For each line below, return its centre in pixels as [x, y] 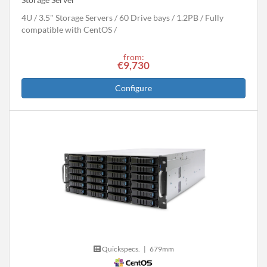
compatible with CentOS [67, 29]
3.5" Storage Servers [76, 17]
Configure [133, 88]
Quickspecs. [120, 249]
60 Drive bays [145, 17]
